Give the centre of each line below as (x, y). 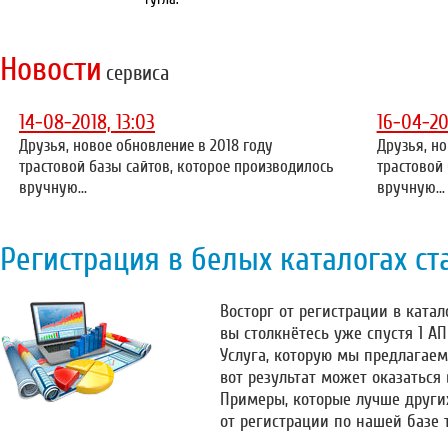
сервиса (137, 74)
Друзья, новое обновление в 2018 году (146, 146)
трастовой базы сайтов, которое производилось (176, 167)
